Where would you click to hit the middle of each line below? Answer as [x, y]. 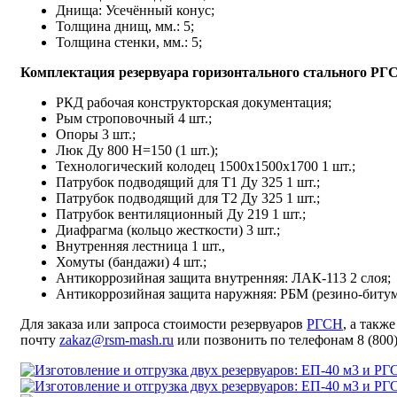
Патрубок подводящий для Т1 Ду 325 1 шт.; [188, 183]
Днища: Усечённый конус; [135, 11]
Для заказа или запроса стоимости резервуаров [163, 324]
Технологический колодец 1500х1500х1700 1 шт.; [206, 167]
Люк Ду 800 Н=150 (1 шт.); [137, 151]
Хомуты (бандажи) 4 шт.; [131, 262]
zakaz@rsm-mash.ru [117, 340]
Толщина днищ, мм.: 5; [125, 27]
